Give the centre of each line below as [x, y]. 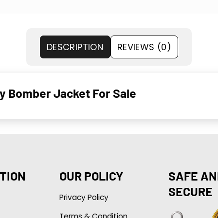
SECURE [190, 191]
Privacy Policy [84, 197]
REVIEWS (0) [144, 47]
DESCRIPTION [75, 47]
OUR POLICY [91, 175]
